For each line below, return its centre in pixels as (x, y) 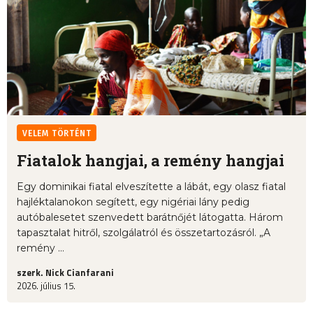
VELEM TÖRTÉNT (57, 134)
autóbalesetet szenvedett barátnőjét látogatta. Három (150, 218)
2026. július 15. (46, 286)
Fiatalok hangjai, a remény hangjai (151, 161)
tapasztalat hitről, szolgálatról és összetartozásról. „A (144, 233)
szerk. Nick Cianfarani (65, 273)
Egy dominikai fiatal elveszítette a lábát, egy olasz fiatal (151, 187)
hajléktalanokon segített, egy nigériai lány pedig (133, 202)
